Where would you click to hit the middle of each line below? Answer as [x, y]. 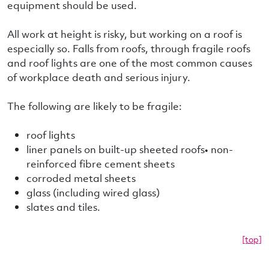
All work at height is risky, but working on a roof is [125, 34]
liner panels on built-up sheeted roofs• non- [130, 149]
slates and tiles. [63, 207]
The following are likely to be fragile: [95, 106]
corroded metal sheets [81, 178]
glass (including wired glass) [93, 192]
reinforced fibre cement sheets [101, 164]
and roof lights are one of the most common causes [130, 63]
